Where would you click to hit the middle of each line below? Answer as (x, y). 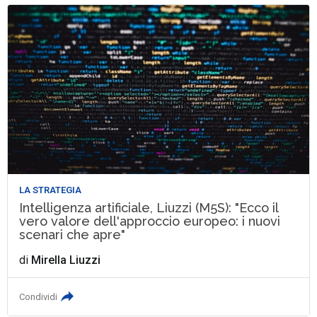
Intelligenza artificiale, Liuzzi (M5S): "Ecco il (149, 207)
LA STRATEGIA (51, 190)
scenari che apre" (73, 234)
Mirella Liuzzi (66, 260)
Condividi (39, 296)
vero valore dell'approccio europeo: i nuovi (150, 221)
